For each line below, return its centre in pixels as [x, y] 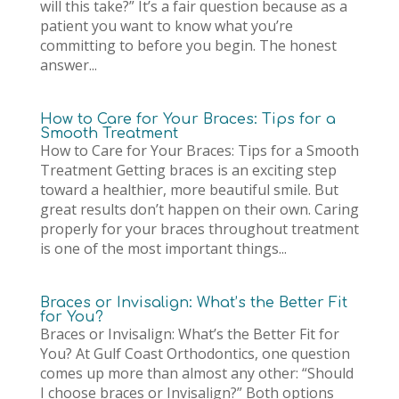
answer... [68, 65]
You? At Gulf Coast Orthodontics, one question [195, 354]
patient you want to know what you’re [166, 26]
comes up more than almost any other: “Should [196, 373]
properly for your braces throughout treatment [199, 229]
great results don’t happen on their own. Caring [199, 209]
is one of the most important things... [163, 248]
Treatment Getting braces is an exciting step [188, 170]
